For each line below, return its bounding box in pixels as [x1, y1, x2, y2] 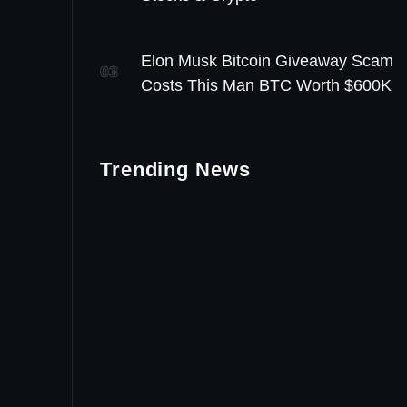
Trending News [100, 158, 251, 182]
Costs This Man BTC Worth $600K [141, 76, 392, 95]
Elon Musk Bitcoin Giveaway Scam [141, 52, 393, 71]
